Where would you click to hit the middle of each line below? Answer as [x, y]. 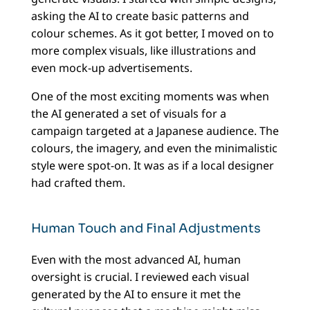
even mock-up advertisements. [111, 68]
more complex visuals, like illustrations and [143, 51]
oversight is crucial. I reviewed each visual [140, 277]
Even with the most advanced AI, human [136, 260]
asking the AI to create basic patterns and [140, 16]
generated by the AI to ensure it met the [136, 294]
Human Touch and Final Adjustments [146, 229]
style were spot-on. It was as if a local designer [152, 166]
